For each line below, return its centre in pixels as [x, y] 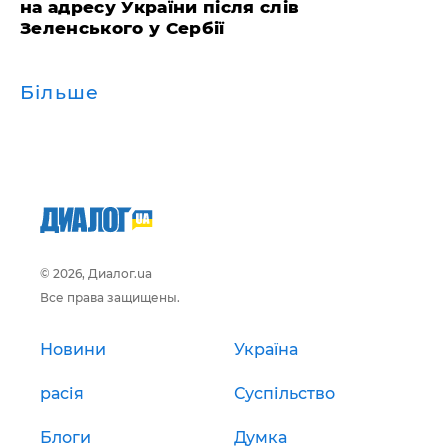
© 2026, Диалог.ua [96, 273]
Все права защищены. [110, 297]
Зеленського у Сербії [122, 28]
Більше [60, 92]
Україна [266, 349]
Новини [73, 349]
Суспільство [284, 393]
